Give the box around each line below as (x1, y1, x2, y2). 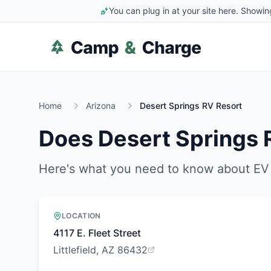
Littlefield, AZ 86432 (53, 244, 148, 256)
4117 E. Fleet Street (53, 227, 141, 239)
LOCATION (62, 211, 101, 220)
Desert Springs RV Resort (140, 100, 242, 111)
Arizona (86, 100, 116, 111)
